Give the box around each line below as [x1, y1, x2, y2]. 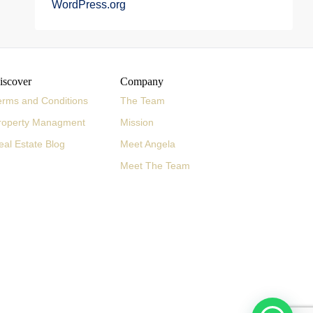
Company [120, 75, 164, 87]
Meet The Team [120, 160, 191, 171]
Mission [120, 117, 154, 128]
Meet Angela [120, 138, 176, 150]
